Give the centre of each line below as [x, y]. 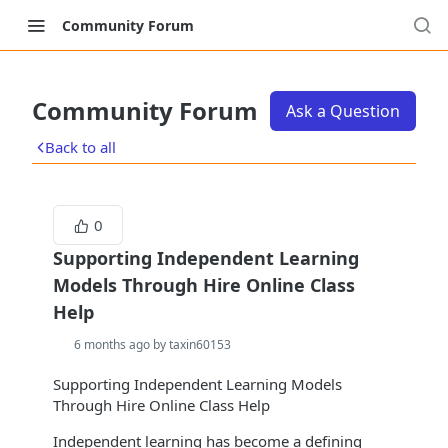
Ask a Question [343, 111]
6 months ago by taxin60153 [152, 344]
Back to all [80, 147]
